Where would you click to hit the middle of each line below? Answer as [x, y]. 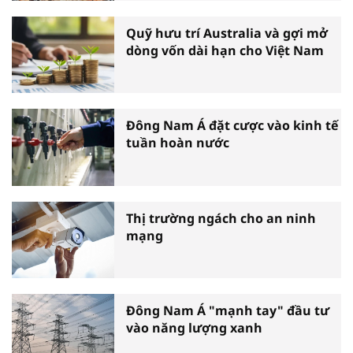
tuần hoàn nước [178, 143]
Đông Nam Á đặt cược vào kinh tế [232, 126]
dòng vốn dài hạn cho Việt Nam [225, 50]
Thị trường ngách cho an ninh [221, 218]
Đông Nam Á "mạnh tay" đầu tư [228, 311]
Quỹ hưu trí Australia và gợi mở [227, 33]
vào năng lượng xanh [194, 328]
